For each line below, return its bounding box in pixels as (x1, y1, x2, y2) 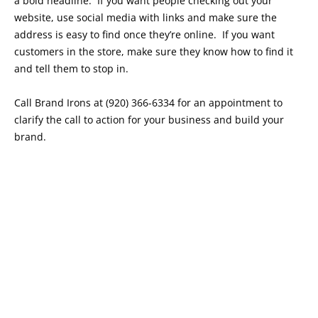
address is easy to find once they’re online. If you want (14, 28, 275, 42)
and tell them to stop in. (14, 62, 128, 76)
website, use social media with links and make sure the (14, 11, 277, 25)
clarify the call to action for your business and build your (14, 113, 284, 127)
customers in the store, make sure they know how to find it (14, 45, 293, 59)
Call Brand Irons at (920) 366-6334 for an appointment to (14, 96, 283, 110)
